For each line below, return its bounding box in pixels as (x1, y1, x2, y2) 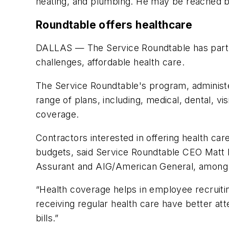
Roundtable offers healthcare (36, 18, 193, 31)
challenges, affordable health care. (36, 57, 185, 68)
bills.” (36, 213, 59, 224)
